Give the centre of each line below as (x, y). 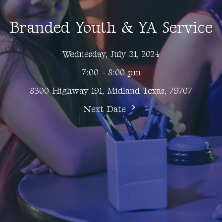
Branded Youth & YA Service (111, 28)
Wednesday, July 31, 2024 (111, 55)
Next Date (106, 110)
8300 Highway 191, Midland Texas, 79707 (111, 91)
